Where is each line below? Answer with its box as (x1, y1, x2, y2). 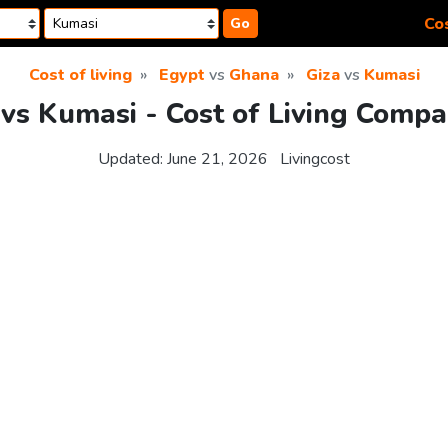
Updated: (98, 148, 167, 171)
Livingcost (280, 148, 350, 171)
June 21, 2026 (167, 148, 268, 171)
